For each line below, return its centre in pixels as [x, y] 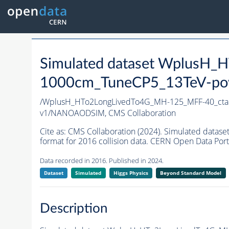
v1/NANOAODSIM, [74, 113]
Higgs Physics [131, 173]
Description [74, 208]
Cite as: [54, 132]
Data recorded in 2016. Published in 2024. [101, 161]
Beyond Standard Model [191, 173]
